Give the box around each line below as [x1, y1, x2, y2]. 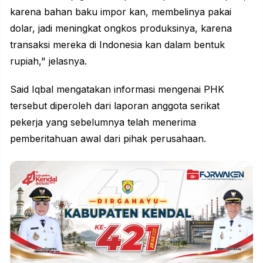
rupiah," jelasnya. [10, 55, 87, 68]
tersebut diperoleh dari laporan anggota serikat [10, 100, 220, 112]
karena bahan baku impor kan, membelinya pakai [10, 6, 231, 18]
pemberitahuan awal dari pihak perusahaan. [10, 133, 206, 145]
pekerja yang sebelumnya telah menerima [10, 116, 196, 129]
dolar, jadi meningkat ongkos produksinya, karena [10, 22, 232, 35]
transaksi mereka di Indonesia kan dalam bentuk [10, 39, 225, 51]
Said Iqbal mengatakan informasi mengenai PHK [10, 83, 224, 96]
